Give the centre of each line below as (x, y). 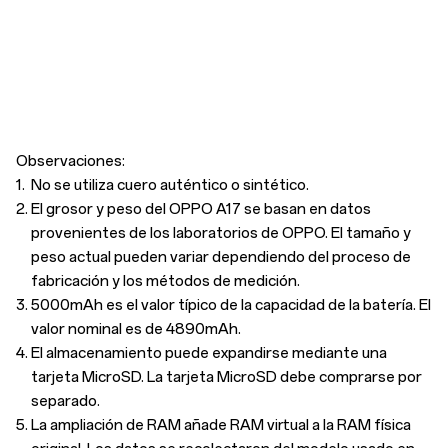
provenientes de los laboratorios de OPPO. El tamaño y (221, 232)
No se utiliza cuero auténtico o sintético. (170, 184)
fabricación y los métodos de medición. (165, 280)
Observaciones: (70, 160)
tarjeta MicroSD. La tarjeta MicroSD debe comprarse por (226, 376)
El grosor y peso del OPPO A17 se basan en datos (201, 208)
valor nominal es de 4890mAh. (136, 328)
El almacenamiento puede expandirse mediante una (209, 352)
